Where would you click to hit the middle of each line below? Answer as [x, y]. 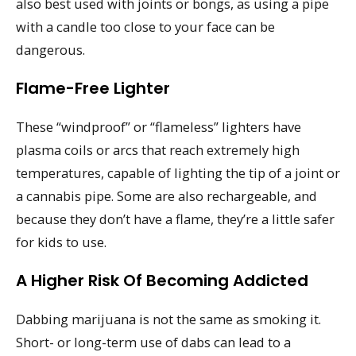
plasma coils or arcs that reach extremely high [158, 150]
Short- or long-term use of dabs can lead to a [153, 342]
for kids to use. [61, 242]
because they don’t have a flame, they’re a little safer [175, 219]
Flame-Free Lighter [93, 89]
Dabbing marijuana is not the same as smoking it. [168, 319]
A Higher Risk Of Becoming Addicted [162, 280]
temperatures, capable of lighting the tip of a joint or [178, 173]
